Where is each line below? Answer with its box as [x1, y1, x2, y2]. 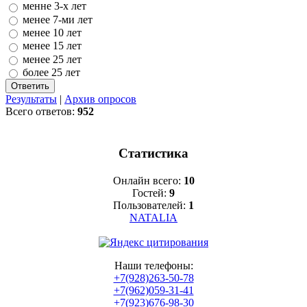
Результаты [5, 93, 57, 106]
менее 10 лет [23, 27, 82, 39]
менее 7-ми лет [23, 13, 93, 25]
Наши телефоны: [114, 260, 193, 271]
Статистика [119, 146, 188, 161]
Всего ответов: [5, 106, 77, 118]
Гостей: [132, 187, 169, 199]
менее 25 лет [23, 53, 82, 65]
